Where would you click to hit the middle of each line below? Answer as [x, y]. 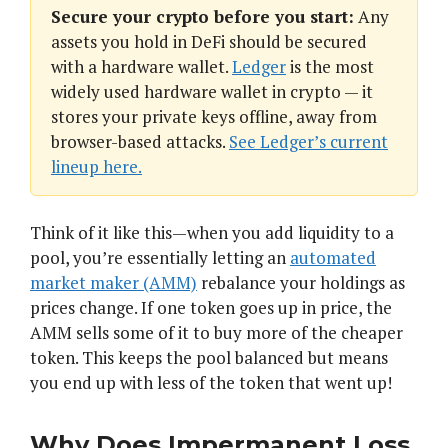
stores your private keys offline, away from [214, 117]
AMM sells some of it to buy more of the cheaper [216, 333]
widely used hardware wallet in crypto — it [212, 92]
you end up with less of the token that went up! [211, 383]
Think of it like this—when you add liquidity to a [212, 233]
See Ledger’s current [308, 142]
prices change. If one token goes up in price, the [211, 308]
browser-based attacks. [140, 142]
